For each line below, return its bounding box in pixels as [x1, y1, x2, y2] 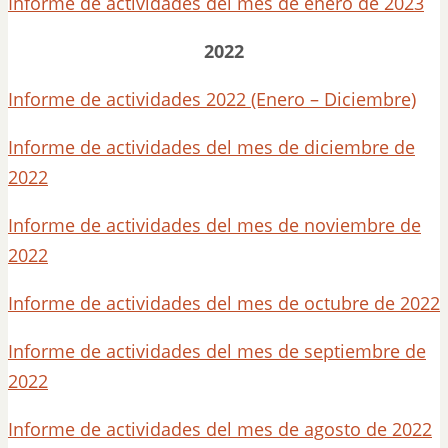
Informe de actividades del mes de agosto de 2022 [8, 417, 432, 441]
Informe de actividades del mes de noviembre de [8, 213, 421, 237]
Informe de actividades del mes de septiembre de [8, 339, 426, 363]
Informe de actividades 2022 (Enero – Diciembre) [8, 87, 416, 111]
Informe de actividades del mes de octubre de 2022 [8, 291, 440, 315]
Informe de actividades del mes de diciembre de [8, 135, 415, 159]
